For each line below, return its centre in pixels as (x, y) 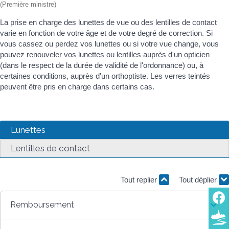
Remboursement (42, 204)
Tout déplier (199, 180)
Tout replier (140, 180)
